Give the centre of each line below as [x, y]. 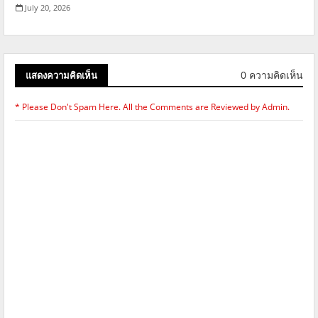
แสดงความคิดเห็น [61, 75]
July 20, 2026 [48, 7]
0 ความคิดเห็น [272, 75]
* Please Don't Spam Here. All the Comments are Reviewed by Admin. [152, 106]
